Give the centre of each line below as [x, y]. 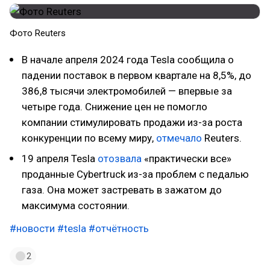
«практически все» [187, 159]
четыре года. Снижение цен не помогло [115, 107]
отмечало [179, 138]
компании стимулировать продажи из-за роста [132, 122]
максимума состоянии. [76, 206]
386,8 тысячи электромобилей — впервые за [127, 91]
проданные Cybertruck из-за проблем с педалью [135, 174]
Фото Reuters [38, 33]
